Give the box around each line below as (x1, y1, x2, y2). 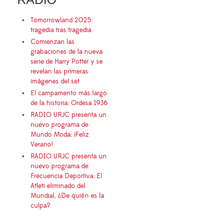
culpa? (31, 201, 50, 210)
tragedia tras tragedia (31, 25, 93, 35)
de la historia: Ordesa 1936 (31, 98, 108, 108)
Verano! (31, 140, 53, 149)
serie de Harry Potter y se (31, 57, 103, 66)
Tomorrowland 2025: (31, 15, 93, 25)
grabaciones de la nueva (31, 47, 103, 56)
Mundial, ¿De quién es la (31, 191, 104, 200)
